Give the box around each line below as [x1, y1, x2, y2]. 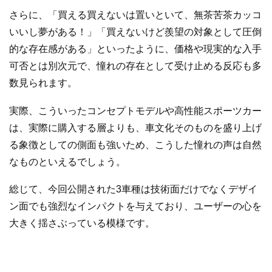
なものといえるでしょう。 [9, 156, 126, 167]
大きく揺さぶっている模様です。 [9, 218, 155, 229]
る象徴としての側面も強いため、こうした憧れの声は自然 [9, 139, 262, 150]
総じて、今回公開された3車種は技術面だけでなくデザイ [9, 184, 257, 195]
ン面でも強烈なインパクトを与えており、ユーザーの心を [9, 201, 262, 212]
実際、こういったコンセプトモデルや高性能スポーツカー [9, 105, 262, 116]
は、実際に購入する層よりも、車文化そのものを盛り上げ [9, 122, 262, 133]
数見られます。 [9, 77, 77, 88]
